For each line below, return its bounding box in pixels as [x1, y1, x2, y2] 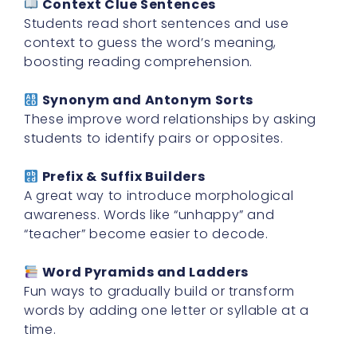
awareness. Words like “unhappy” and [24, 206, 275, 224]
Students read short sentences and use [24, 14, 289, 33]
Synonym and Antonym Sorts [41, 91, 253, 109]
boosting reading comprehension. [24, 53, 253, 71]
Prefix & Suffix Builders [41, 167, 206, 186]
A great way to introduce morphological [24, 186, 294, 205]
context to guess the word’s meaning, [24, 33, 277, 52]
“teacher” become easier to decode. [24, 225, 269, 243]
